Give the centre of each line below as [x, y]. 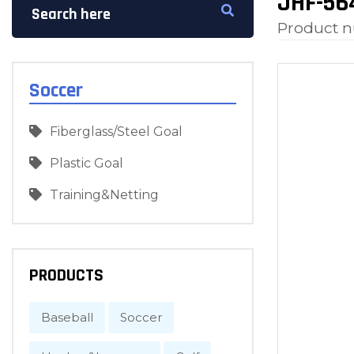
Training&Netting [104, 195]
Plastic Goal [87, 163]
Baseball [67, 317]
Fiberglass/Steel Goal [116, 132]
